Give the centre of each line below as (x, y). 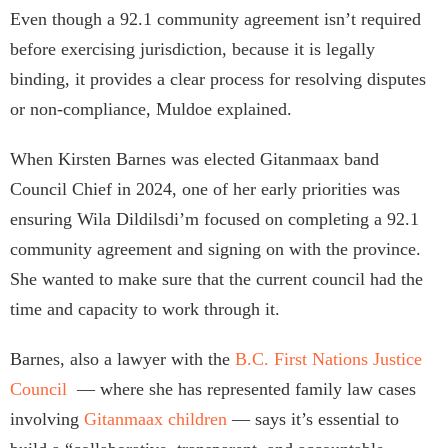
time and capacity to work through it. (145, 309)
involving (47, 419)
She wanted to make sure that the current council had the (216, 279)
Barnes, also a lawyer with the (122, 359)
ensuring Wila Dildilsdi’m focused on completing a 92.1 (214, 219)
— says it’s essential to (313, 419)
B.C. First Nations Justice (328, 359)
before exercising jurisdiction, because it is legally (192, 49)
